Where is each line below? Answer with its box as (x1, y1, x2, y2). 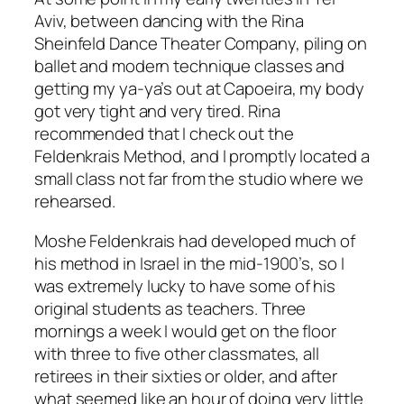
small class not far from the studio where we (34, 167, 363, 191)
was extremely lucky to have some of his (34, 273, 336, 298)
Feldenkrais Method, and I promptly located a (34, 144, 370, 169)
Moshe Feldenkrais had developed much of (34, 228, 356, 252)
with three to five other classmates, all (34, 341, 319, 365)
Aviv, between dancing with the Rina (34, 9, 304, 33)
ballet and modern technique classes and (34, 54, 345, 78)
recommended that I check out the (34, 122, 294, 146)
